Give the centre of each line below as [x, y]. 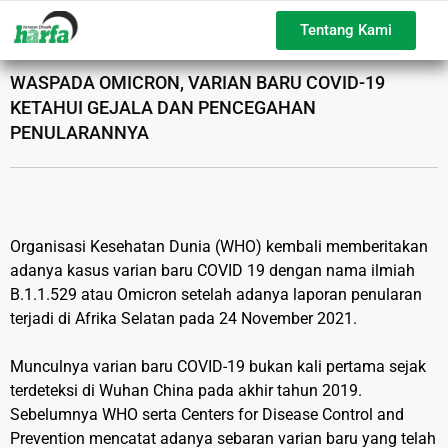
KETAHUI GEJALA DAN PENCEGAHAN [163, 107]
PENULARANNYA [79, 132]
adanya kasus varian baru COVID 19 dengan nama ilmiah [212, 270]
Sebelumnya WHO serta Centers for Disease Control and [207, 414]
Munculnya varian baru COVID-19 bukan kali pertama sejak [218, 366]
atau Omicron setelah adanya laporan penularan [249, 294]
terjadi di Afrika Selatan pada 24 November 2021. [183, 318]
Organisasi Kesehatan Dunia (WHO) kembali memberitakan [219, 246]
